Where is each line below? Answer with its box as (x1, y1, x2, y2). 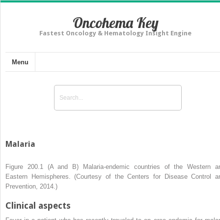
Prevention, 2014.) (5, 182, 57, 190)
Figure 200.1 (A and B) (5, 163, 83, 170)
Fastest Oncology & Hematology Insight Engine (39, 29, 192, 37)
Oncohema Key (72, 13, 159, 32)
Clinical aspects (5, 200, 71, 211)
